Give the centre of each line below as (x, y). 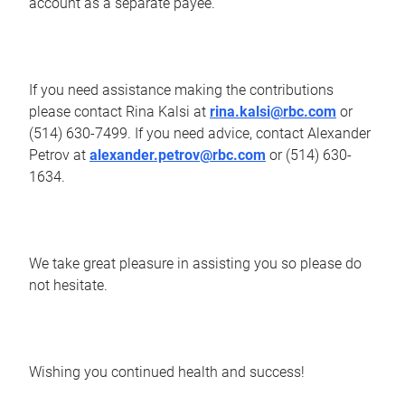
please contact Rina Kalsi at (119, 111)
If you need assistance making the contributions (181, 89)
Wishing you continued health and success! (167, 372)
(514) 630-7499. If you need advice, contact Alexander (200, 133)
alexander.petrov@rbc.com (178, 155)
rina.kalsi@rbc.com (273, 111)
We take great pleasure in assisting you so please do (195, 263)
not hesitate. (68, 285)
